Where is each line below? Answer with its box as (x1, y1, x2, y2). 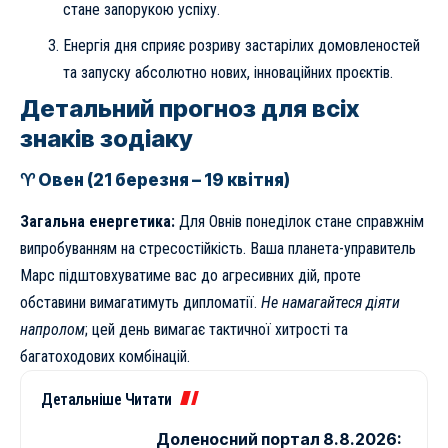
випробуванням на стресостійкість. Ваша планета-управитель (20, 238, 416, 258)
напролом (20, 319, 85, 339)
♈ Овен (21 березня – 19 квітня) (20, 170, 290, 191)
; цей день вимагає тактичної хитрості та (85, 319, 348, 339)
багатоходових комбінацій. (20, 346, 190, 366)
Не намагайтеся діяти (261, 292, 400, 312)
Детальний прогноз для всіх (20, 94, 359, 124)
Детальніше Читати (41, 389, 172, 409)
